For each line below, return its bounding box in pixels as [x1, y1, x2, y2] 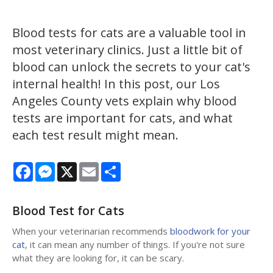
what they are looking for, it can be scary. [12, 252, 186, 264]
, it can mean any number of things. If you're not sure [25, 238, 245, 251]
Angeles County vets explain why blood [12, 93, 236, 110]
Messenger [55, 161, 103, 174]
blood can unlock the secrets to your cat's [12, 58, 250, 76]
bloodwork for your [170, 225, 250, 238]
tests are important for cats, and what [12, 110, 233, 127]
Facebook [33, 161, 73, 174]
